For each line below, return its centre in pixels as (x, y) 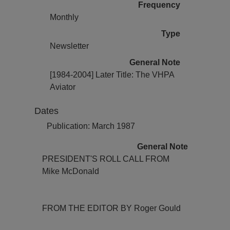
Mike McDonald (71, 171)
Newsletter (70, 46)
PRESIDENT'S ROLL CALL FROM (106, 159)
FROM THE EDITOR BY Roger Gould (112, 208)
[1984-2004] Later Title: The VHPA (112, 75)
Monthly (64, 17)
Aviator (63, 87)
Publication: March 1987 (91, 126)
